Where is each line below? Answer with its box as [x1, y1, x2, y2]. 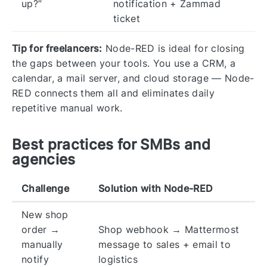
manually [21, 238, 63, 250]
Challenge [21, 182, 69, 194]
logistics [98, 253, 138, 265]
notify [21, 253, 49, 265]
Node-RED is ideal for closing [102, 42, 245, 54]
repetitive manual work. [12, 101, 123, 114]
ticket [113, 12, 140, 24]
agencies [12, 150, 76, 168]
